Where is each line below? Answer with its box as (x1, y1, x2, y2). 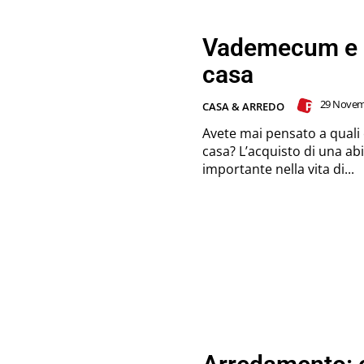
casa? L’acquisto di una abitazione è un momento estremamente (202, 141, 239, 160)
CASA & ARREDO (202, 98, 284, 114)
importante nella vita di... (202, 159, 354, 178)
